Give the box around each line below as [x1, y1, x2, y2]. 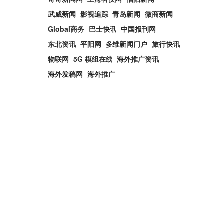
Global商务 [48, 24, 84, 34]
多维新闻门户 [106, 39, 147, 49]
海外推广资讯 [117, 54, 159, 64]
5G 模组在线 [73, 54, 112, 64]
